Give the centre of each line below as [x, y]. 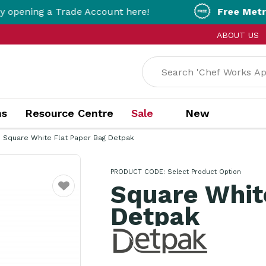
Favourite [72, 194]
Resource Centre [69, 113]
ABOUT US [237, 35]
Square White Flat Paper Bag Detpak [68, 138]
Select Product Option [204, 172]
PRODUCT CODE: [139, 172]
